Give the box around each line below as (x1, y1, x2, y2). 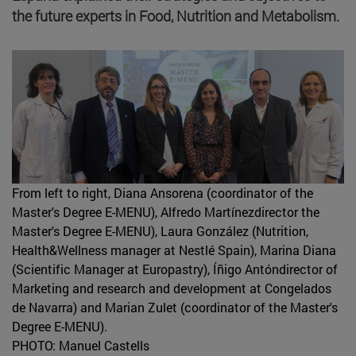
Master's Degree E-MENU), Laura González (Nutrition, (12, 222, 308, 239)
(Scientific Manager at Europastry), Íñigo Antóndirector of (12, 260, 338, 277)
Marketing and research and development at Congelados (12, 279, 331, 296)
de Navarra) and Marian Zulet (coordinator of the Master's (12, 298, 338, 315)
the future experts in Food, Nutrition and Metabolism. (12, 6, 339, 25)
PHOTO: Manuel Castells (12, 336, 149, 354)
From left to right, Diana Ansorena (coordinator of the (12, 184, 313, 201)
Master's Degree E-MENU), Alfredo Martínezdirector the (12, 203, 319, 220)
